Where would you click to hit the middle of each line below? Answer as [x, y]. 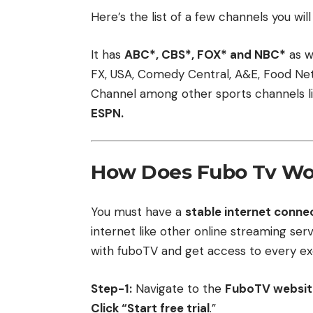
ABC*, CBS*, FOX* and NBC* [205, 54]
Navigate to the [179, 288]
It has [108, 54]
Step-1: [111, 288]
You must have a [138, 212]
